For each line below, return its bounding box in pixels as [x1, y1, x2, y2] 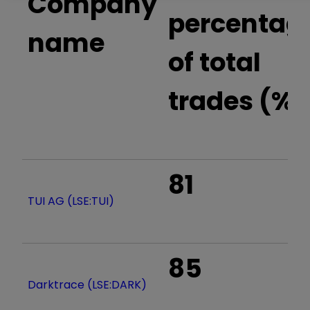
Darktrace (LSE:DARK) [28, 276, 147, 293]
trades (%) [168, 82, 307, 119]
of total [168, 44, 261, 80]
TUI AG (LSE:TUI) [28, 192, 114, 209]
